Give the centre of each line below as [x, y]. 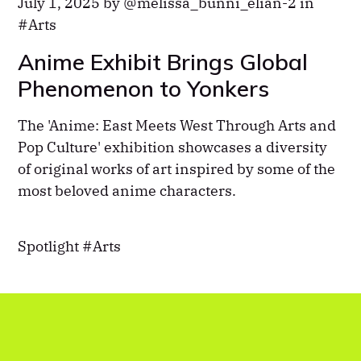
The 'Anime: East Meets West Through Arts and [177, 126]
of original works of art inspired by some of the [177, 169]
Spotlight [50, 247]
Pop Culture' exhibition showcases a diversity [173, 147]
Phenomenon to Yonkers [144, 88]
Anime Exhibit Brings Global [163, 61]
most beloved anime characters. [127, 191]
